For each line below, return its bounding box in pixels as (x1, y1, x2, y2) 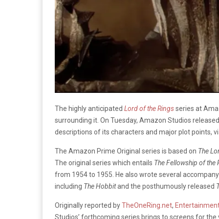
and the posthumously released (117, 182, 216, 190)
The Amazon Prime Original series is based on (55, 147, 198, 155)
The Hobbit (84, 182, 117, 190)
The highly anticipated (55, 104, 124, 112)
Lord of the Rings (124, 104, 174, 112)
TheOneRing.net (122, 201, 172, 209)
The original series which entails (55, 158, 154, 167)
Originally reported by (55, 201, 122, 209)
